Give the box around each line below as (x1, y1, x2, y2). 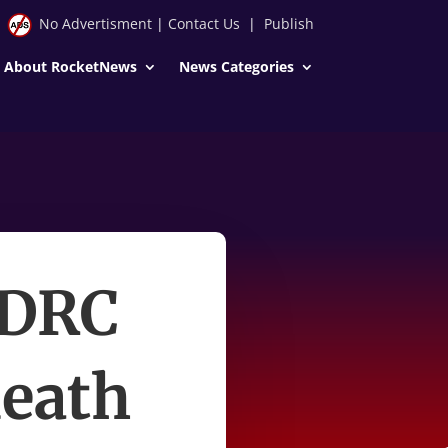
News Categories (178, 56, 294, 76)
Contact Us (167, 14, 240, 33)
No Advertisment (38, 14, 152, 33)
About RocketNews (3, 56, 137, 76)
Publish (263, 14, 314, 33)
